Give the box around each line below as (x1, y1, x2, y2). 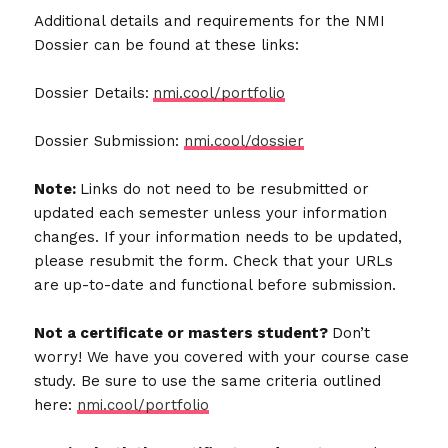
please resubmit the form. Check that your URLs (34, 251, 394, 270)
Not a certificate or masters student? (34, 323, 333, 342)
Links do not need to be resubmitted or (80, 179, 370, 198)
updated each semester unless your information (34, 203, 388, 222)
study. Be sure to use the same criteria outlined (34, 371, 382, 390)
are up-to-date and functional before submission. (34, 275, 397, 294)
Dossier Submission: (34, 131, 185, 150)
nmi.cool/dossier (184, 131, 305, 150)
